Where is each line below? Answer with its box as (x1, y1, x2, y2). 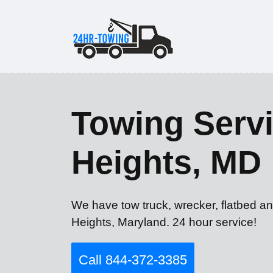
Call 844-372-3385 (79, 252, 187, 268)
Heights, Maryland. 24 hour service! (71, 216, 257, 229)
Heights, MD (71, 144, 261, 180)
